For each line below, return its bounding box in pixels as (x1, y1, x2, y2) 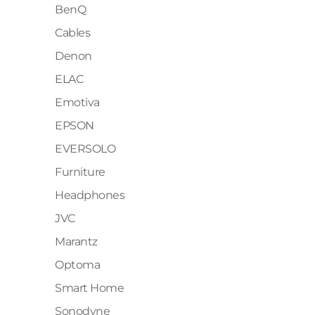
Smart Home (55, 281, 124, 295)
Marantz (55, 235, 98, 248)
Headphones (55, 188, 125, 202)
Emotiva (55, 96, 100, 109)
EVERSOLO (55, 142, 116, 155)
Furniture (55, 165, 105, 179)
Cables (55, 26, 91, 39)
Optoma (55, 258, 101, 271)
